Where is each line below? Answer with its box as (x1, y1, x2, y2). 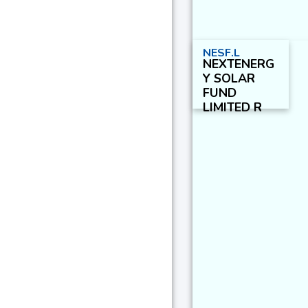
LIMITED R (203, 98, 262, 115)
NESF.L (203, 45, 240, 60)
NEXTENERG (203, 55, 274, 72)
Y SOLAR (203, 69, 255, 87)
